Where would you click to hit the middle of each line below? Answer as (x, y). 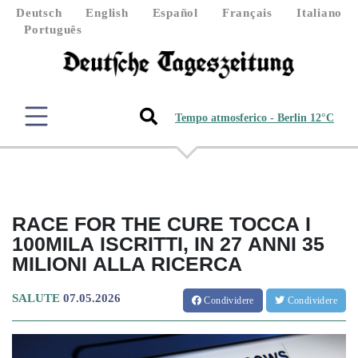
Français (247, 13)
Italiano (319, 13)
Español (175, 13)
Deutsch (39, 13)
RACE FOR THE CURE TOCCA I (161, 223)
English (107, 13)
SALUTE (36, 298)
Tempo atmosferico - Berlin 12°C (255, 118)
